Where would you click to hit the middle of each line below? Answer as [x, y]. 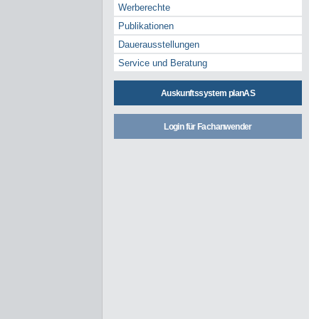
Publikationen [146, 26]
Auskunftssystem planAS [208, 93]
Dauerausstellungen [159, 45]
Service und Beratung [163, 63]
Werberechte [145, 8]
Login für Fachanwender [208, 127]
